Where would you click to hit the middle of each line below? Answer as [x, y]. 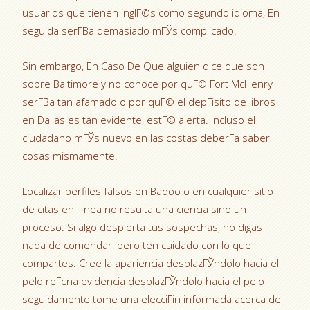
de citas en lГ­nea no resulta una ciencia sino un [135, 209]
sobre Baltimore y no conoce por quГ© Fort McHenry [148, 84]
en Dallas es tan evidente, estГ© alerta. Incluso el [139, 120]
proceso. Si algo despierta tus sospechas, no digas [143, 227]
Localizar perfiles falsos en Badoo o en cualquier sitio [148, 191]
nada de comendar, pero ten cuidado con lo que [137, 245]
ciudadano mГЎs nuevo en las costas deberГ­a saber [146, 138]
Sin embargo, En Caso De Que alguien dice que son [144, 66]
